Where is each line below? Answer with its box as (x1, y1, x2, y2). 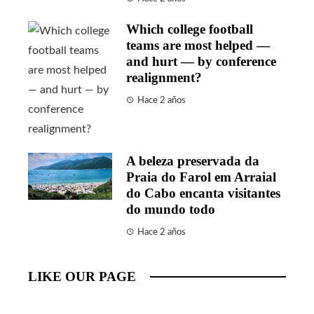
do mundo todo (126, 201, 215, 217)
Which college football (126, 21, 253, 36)
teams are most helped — (126, 37, 270, 53)
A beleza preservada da (126, 153, 259, 168)
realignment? (126, 69, 202, 85)
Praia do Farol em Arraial (126, 169, 276, 184)
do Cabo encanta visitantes (126, 185, 280, 200)
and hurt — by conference (126, 53, 276, 69)
